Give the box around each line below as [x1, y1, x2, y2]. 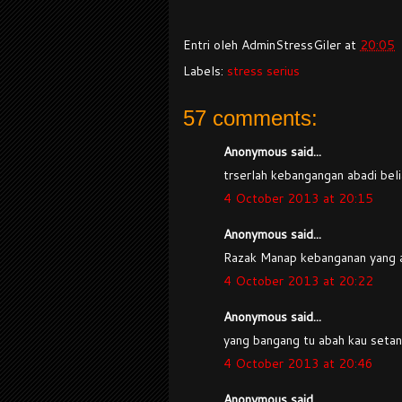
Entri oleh [183, 36, 241, 55]
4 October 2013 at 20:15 [223, 189, 373, 208]
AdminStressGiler [241, 36, 341, 55]
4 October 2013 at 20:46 [223, 354, 373, 373]
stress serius [227, 62, 300, 81]
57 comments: [183, 106, 318, 131]
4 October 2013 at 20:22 [223, 272, 373, 291]
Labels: [183, 62, 227, 81]
